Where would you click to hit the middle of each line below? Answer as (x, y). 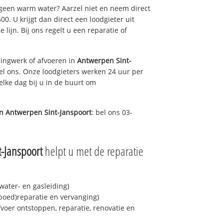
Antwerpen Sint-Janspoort (49, 112)
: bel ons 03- (112, 112)
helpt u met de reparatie (93, 151)
